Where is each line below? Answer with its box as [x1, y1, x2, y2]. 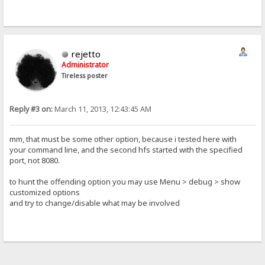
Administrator [62, 59, 109, 70]
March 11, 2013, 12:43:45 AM [53, 104, 152, 114]
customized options [9, 186, 80, 198]
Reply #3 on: [9, 104, 53, 114]
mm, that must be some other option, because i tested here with [9, 133, 237, 144]
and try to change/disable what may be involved [9, 197, 180, 208]
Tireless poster [62, 71, 108, 80]
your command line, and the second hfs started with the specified [9, 144, 243, 155]
